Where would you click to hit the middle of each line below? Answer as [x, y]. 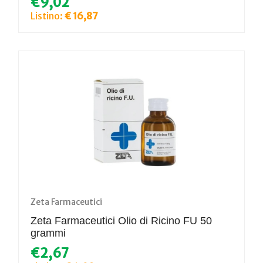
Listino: [48, 16]
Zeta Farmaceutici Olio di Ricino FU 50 [121, 220]
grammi [48, 233]
